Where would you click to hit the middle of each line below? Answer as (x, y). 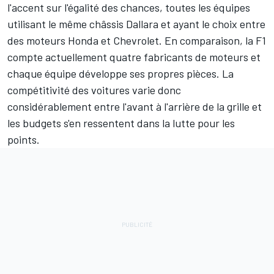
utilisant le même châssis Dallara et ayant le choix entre (136, 24)
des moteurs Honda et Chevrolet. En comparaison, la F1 (137, 40)
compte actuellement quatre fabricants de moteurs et (134, 57)
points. (24, 139)
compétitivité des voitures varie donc (94, 90)
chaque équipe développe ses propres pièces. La (120, 73)
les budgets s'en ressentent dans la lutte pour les (121, 123)
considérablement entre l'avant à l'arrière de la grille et (135, 106)
